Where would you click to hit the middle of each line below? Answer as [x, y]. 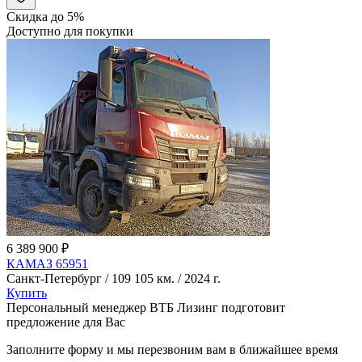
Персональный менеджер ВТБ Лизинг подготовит [146, 307]
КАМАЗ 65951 [47, 263]
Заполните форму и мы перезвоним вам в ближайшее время [172, 349]
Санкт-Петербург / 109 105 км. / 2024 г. [114, 278]
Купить [27, 293]
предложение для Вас [66, 322]
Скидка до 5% [45, 16]
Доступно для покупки [70, 31]
